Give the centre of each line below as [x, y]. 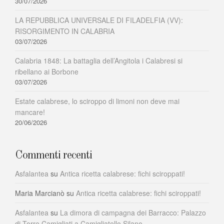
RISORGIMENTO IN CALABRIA [65, 31]
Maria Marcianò [40, 193]
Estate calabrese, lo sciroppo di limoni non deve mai [97, 101]
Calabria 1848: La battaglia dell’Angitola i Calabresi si [99, 60]
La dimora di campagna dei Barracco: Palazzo [133, 212]
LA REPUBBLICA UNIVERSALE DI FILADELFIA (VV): [99, 20]
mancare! [30, 112]
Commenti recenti [53, 155]
